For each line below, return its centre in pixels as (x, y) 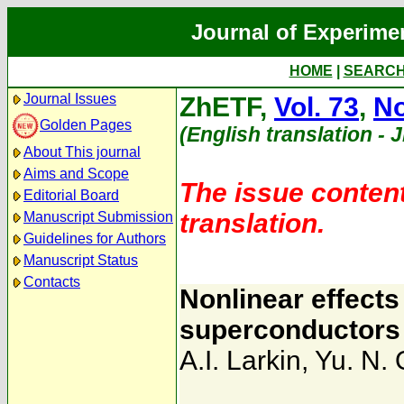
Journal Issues (70, 99)
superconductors (290, 330)
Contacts (52, 282)
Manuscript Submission (98, 217)
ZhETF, (227, 107)
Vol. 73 (317, 107)
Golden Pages (86, 124)
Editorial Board (71, 195)
